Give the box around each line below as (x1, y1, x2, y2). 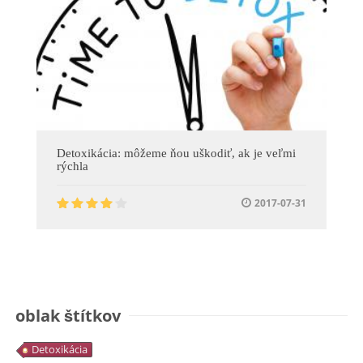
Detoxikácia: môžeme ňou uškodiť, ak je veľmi (57, 147, 296, 160)
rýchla (57, 160, 88, 173)
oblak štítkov (15, 305, 121, 327)
